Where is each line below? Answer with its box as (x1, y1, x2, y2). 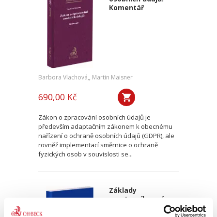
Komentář (108, 3, 144, 12)
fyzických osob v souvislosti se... (38, 150, 133, 158)
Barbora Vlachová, (38, 73, 89, 81)
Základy (108, 186, 137, 195)
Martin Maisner (92, 73, 133, 81)
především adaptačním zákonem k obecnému (38, 122, 172, 131)
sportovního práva (108, 194, 173, 203)
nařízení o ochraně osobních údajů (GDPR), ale (38, 131, 174, 140)
